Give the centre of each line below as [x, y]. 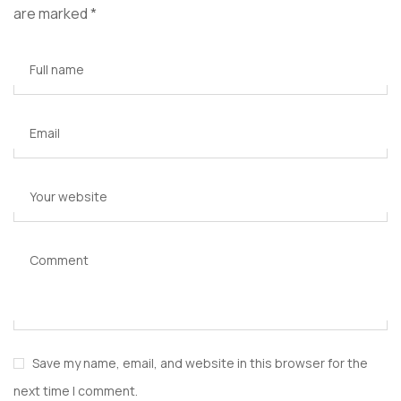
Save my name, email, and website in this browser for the [200, 363]
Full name [57, 70]
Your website [68, 197]
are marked [52, 14]
